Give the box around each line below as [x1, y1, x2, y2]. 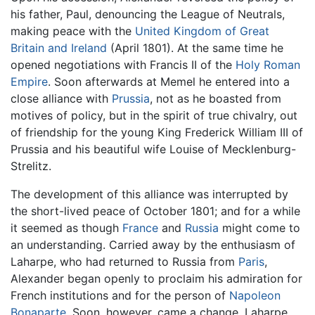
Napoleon [229, 288, 281, 302]
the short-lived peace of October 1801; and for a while [11, 203, 300, 218]
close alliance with [11, 91, 112, 105]
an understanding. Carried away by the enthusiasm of [11, 237, 295, 252]
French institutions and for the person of [11, 288, 229, 302]
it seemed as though [11, 220, 122, 235]
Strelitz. [11, 158, 51, 173]
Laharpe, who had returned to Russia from [11, 254, 238, 269]
